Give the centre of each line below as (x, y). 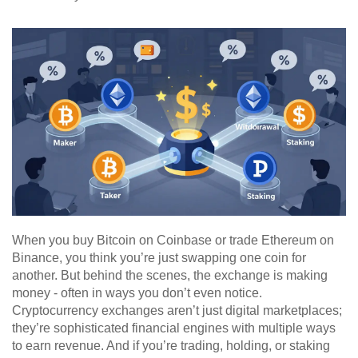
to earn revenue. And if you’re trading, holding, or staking (171, 346)
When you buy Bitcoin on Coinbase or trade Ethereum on (173, 241)
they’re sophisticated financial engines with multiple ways (174, 328)
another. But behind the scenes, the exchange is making (170, 276)
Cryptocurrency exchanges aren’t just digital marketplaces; (177, 311)
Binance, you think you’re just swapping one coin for (159, 258)
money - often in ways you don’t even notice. (137, 293)
